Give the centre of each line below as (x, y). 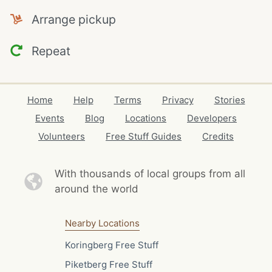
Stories (229, 100)
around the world (96, 189)
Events (50, 118)
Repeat (46, 51)
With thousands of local (113, 174)
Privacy (178, 100)
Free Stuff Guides (144, 136)
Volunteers (62, 136)
